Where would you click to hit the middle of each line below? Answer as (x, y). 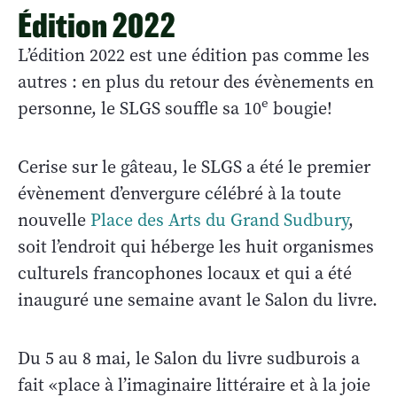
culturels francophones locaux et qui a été (185, 273)
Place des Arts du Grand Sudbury (219, 220)
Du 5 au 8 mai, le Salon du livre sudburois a (189, 358)
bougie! (300, 108)
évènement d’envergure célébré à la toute (179, 193)
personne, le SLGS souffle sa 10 (140, 108)
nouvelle (54, 220)
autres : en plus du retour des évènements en (196, 82)
